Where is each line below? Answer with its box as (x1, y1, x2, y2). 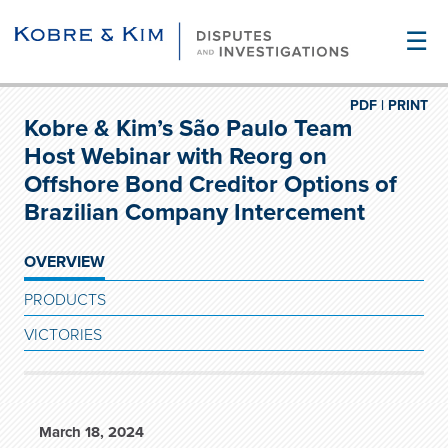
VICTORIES (24, 325, 102, 345)
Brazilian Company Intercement (24, 198, 365, 227)
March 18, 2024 (39, 423, 144, 441)
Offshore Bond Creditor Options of (24, 170, 397, 199)
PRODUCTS (24, 290, 106, 310)
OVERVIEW (24, 252, 105, 272)
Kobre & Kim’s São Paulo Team (24, 114, 352, 143)
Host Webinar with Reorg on (24, 142, 327, 171)
